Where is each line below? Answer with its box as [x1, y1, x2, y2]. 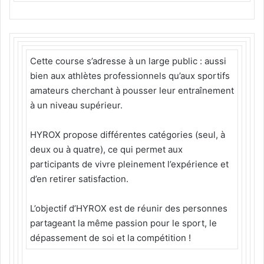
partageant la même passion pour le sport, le [30, 217, 217, 229]
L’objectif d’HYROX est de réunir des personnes [30, 202, 227, 214]
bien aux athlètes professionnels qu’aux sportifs [30, 70, 230, 81]
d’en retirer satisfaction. [30, 173, 131, 184]
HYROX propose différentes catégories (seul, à [30, 128, 225, 140]
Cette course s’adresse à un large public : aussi [30, 55, 226, 67]
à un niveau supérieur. [30, 99, 125, 111]
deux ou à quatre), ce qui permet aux [30, 143, 183, 155]
